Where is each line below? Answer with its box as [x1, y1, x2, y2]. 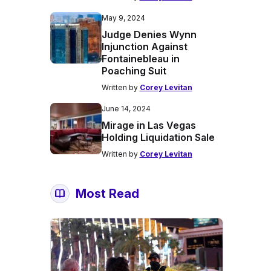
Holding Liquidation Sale [101, 131, 215, 143]
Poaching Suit [101, 65, 166, 77]
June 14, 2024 [101, 104, 151, 113]
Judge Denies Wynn [101, 28, 197, 41]
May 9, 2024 [101, 13, 145, 22]
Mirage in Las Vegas [101, 119, 196, 131]
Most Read [75, 186, 139, 201]
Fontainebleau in [101, 53, 180, 65]
